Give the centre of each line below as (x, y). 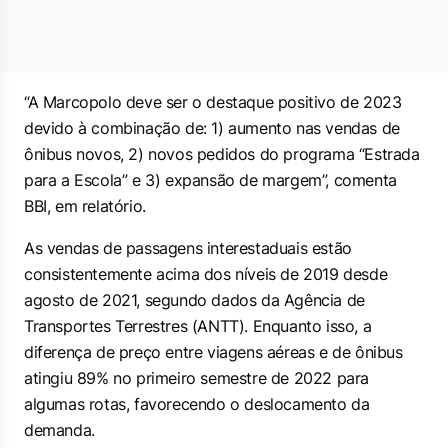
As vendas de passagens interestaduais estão (188, 248)
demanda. (59, 430)
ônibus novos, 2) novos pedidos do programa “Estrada (222, 154)
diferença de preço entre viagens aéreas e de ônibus (213, 352)
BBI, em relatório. (85, 206)
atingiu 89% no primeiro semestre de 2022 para (197, 378)
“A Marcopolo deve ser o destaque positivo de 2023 (213, 102)
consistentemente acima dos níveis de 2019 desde (206, 274)
